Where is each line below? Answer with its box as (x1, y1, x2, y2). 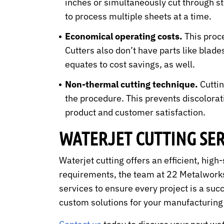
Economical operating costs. (64, 30, 182, 42)
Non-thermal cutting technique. (64, 78, 198, 90)
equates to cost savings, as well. (64, 58, 195, 70)
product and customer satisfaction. (64, 106, 205, 118)
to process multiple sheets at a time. (64, 10, 211, 22)
